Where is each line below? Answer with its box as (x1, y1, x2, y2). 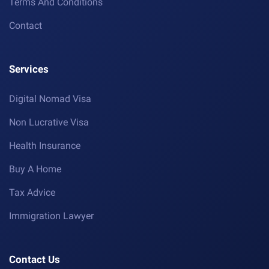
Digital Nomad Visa (9, 93, 91, 105)
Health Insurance (9, 140, 80, 152)
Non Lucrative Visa (9, 116, 89, 128)
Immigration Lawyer (9, 210, 94, 222)
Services (9, 63, 49, 76)
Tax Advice (9, 187, 55, 199)
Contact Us (9, 253, 60, 266)
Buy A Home (9, 163, 61, 175)
